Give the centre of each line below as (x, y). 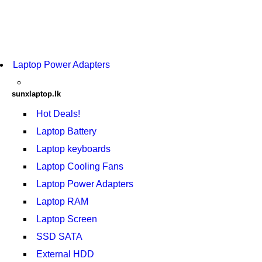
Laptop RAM (62, 201)
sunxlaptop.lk (36, 94)
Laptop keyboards (73, 149)
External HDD (65, 254)
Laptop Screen (67, 219)
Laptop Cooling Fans (80, 166)
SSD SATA (59, 237)
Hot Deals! (58, 114)
